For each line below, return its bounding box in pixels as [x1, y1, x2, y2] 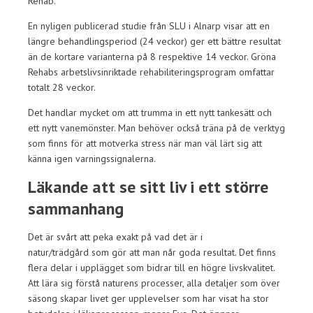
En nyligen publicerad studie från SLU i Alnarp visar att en [28, 20, 270, 32]
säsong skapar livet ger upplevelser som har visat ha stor [28, 292, 269, 305]
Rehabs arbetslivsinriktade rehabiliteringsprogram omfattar [28, 66, 275, 78]
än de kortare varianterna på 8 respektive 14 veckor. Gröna [28, 50, 276, 63]
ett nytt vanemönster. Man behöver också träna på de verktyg [28, 122, 285, 134]
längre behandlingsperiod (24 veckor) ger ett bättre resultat [28, 35, 281, 48]
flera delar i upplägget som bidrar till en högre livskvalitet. [28, 261, 275, 274]
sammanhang [28, 198, 124, 219]
